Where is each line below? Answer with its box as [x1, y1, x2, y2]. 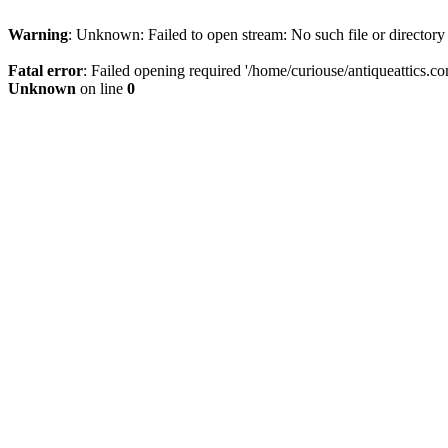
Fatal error [8, 62, 83, 79]
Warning [8, 26, 68, 43]
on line [76, 80, 127, 97]
